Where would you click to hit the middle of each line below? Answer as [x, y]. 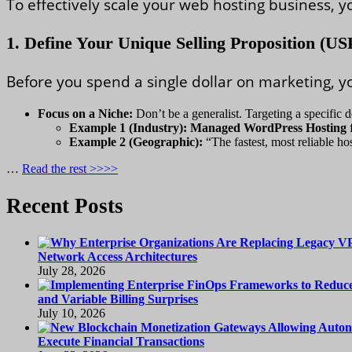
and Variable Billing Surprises [118, 299]
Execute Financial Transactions [121, 342]
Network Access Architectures [117, 257]
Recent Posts [65, 205]
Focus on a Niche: [85, 114]
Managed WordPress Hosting [268, 128]
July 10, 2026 [71, 313]
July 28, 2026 [71, 271]
